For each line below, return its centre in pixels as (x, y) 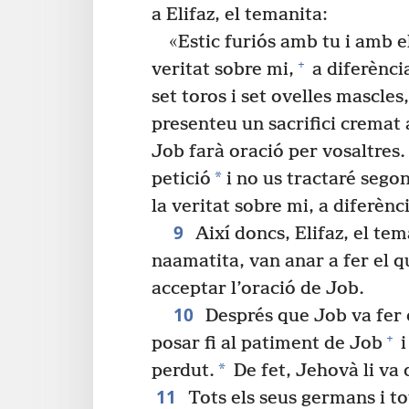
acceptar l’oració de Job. (258, 289)
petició (181, 180)
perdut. (183, 372)
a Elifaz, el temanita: (240, 16)
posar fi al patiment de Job (267, 344)
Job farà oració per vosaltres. (278, 152)
